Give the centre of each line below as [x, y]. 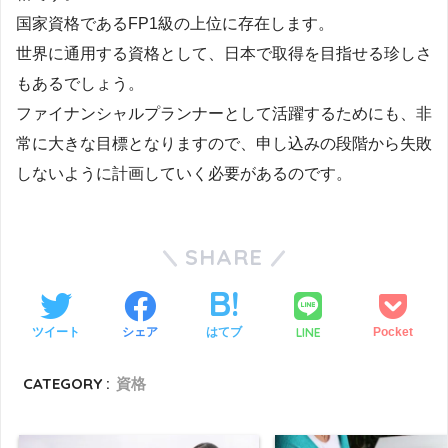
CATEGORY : [67, 383]
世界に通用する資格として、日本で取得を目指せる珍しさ [224, 53]
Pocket [392, 332]
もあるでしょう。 [80, 83]
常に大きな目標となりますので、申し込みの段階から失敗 [224, 143]
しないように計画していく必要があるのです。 [184, 173]
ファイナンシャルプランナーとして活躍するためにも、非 [224, 113]
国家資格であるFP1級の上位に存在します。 [175, 23]
